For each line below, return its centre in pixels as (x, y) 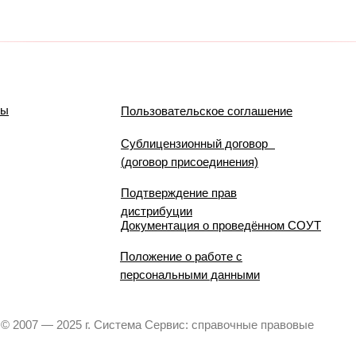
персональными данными (190, 275)
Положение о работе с (181, 256)
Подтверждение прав (179, 193)
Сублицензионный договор (198, 143)
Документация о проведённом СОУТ (221, 225)
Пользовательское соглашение (207, 111)
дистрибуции (157, 211)
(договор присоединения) (190, 162)
